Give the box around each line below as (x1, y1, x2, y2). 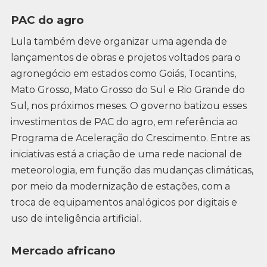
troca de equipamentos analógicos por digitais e (10, 196, 237, 208)
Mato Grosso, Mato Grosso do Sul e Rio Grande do (10, 83, 245, 95)
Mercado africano (10, 244, 116, 258)
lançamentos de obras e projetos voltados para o (10, 51, 241, 63)
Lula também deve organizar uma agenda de (10, 35, 227, 47)
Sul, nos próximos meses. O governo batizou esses (10, 100, 247, 111)
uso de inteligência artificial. (10, 212, 141, 224)
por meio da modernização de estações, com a (10, 180, 230, 192)
